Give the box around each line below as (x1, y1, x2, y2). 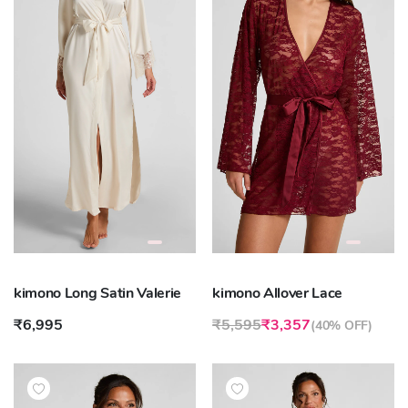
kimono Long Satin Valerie (14, 283, 181, 303)
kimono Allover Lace (212, 283, 343, 303)
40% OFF (314, 317, 368, 334)
